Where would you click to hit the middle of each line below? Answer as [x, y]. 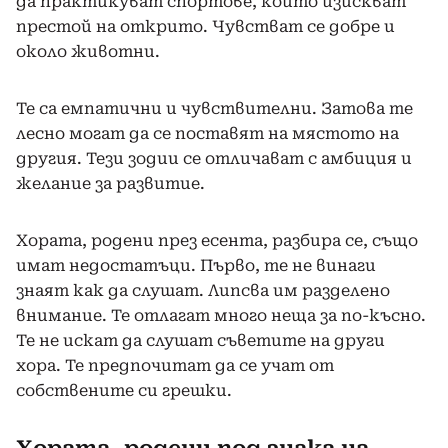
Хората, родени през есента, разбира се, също [217, 240]
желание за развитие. [110, 183]
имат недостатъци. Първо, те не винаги [196, 265]
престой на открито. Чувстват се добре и [205, 26]
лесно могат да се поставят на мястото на [207, 133]
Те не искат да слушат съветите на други [200, 340]
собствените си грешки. [124, 390]
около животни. [88, 51]
